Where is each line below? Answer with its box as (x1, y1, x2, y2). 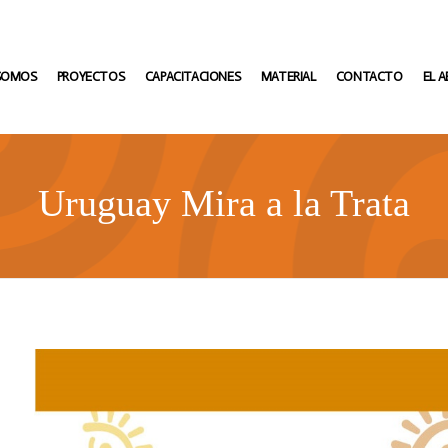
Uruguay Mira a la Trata (38, 181, 410, 224)
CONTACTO (335, 68, 403, 84)
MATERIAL (260, 68, 316, 84)
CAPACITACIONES (144, 68, 241, 84)
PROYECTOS (56, 68, 125, 84)
